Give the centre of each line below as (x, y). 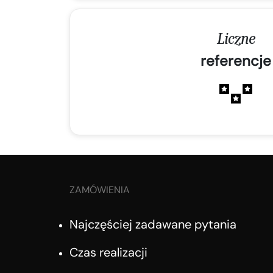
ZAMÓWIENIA (100, 190)
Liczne (236, 39)
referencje (236, 61)
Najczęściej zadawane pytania (153, 225)
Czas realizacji (108, 253)
